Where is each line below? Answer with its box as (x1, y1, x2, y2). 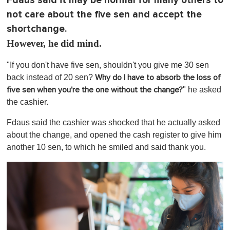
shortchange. (7, 23, 67, 35)
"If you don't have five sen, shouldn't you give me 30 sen (7, 60, 209, 69)
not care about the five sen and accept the (7, 8, 202, 21)
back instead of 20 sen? (7, 72, 95, 82)
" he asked (183, 85, 221, 94)
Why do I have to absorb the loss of (95, 73, 221, 82)
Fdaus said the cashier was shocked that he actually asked (7, 118, 220, 127)
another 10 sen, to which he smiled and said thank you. (7, 142, 206, 151)
